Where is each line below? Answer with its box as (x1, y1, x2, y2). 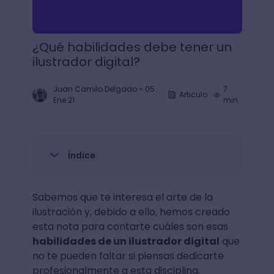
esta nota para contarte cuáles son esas (32, 220, 228, 234)
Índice (67, 149, 95, 161)
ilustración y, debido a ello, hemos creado (32, 205, 230, 219)
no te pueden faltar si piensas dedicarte (32, 249, 224, 263)
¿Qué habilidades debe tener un (32, 39, 232, 56)
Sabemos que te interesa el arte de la (32, 190, 213, 204)
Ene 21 (53, 95, 75, 105)
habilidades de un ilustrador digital (32, 234, 220, 248)
